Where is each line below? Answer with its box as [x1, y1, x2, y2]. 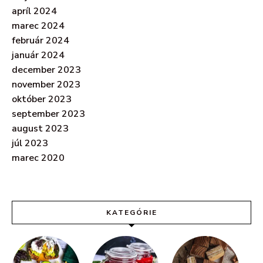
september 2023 [12, 107, 85, 121]
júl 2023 [12, 137, 48, 150]
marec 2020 [12, 151, 65, 165]
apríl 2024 [12, 5, 57, 18]
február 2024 [12, 34, 69, 48]
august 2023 [12, 122, 69, 136]
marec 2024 [12, 19, 65, 33]
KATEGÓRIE [106, 208, 157, 218]
